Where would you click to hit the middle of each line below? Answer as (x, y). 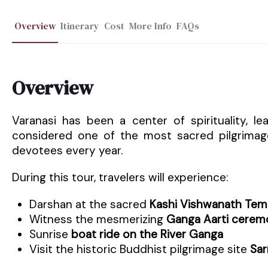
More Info (150, 26)
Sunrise (50, 234)
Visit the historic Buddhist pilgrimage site (139, 249)
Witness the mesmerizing (98, 219)
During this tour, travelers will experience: (120, 177)
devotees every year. (67, 150)
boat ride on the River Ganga (147, 234)
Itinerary (80, 26)
